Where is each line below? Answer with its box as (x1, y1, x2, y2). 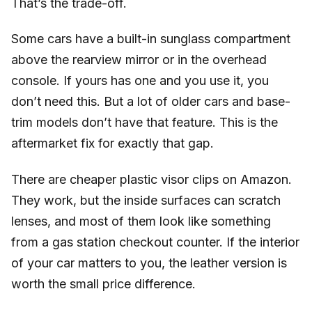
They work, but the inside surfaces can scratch (11, 192, 281, 208)
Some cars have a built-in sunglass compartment (11, 31, 290, 47)
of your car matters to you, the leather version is (11, 255, 287, 270)
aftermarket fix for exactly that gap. (11, 136, 214, 151)
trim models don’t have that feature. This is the (11, 115, 278, 130)
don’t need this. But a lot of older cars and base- (11, 94, 290, 109)
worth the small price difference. (11, 276, 196, 291)
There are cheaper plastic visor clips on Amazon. (11, 171, 292, 187)
